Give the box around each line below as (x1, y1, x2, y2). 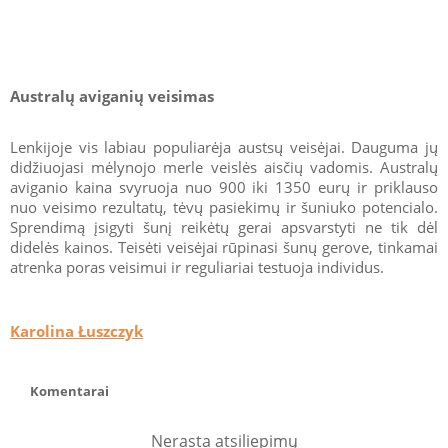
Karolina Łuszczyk (10, 320, 143, 341)
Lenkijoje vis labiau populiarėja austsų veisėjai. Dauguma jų (10, 136, 438, 157)
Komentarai (30, 381, 109, 400)
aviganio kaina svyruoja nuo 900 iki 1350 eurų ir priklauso (10, 176, 438, 197)
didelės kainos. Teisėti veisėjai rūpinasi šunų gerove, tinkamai (10, 236, 438, 257)
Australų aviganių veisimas (10, 85, 214, 106)
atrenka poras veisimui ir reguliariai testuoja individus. (10, 256, 384, 277)
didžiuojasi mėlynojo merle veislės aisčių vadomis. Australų (10, 156, 438, 177)
